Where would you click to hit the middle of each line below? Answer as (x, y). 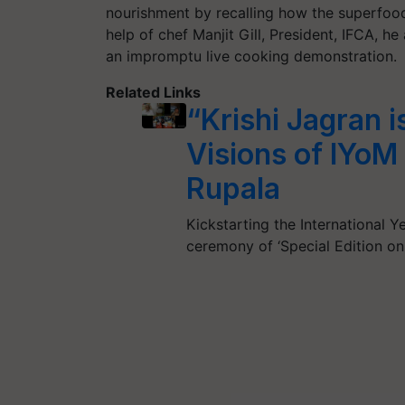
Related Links (153, 92)
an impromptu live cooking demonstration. (251, 56)
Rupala (234, 188)
